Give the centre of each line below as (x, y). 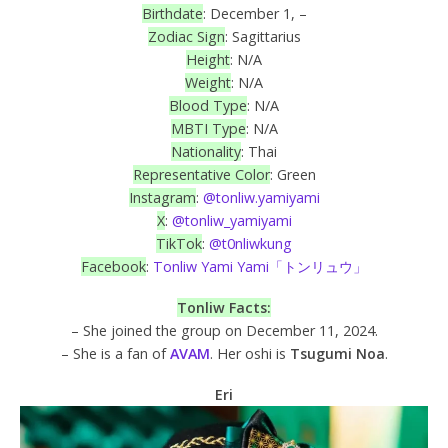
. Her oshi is (249, 354)
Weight (208, 83)
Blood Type (208, 106)
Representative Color (201, 175)
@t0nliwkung (250, 244)
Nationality (206, 152)
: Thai (259, 152)
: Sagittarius (262, 37)
